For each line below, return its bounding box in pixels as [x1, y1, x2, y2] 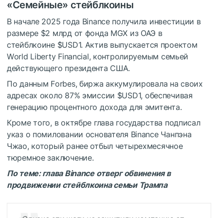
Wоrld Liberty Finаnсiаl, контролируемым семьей [7, 51, 189, 61]
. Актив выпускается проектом [81, 39, 198, 50]
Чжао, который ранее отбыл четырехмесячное [7, 141, 183, 151]
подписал [164, 117, 200, 127]
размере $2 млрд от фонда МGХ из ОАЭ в [7, 28, 163, 38]
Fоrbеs [51, 78, 75, 89]
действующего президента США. [7, 63, 130, 73]
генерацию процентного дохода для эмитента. [7, 102, 182, 112]
